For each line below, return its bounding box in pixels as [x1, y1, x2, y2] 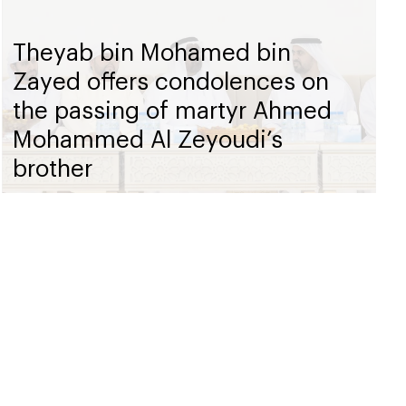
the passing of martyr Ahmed [13, 94, 333, 123]
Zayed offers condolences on [13, 65, 330, 94]
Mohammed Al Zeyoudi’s [13, 123, 284, 152]
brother [13, 152, 93, 181]
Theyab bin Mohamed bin [13, 36, 292, 65]
